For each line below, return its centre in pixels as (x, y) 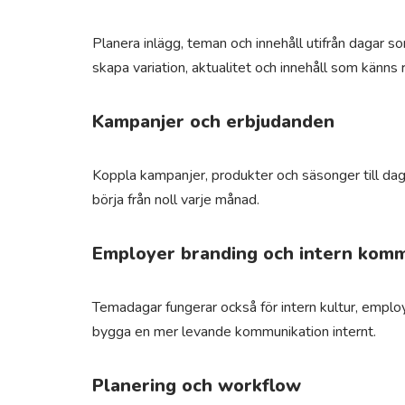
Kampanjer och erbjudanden (213, 122)
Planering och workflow (197, 386)
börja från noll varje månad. (176, 200)
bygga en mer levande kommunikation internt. (234, 332)
